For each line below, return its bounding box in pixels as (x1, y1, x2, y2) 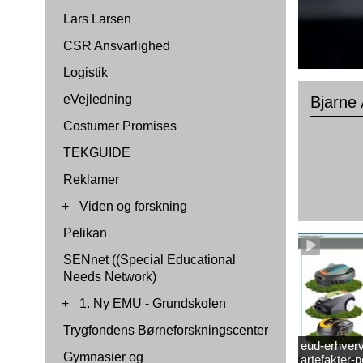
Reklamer (63, 173, 119, 186)
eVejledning (63, 92, 132, 106)
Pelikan (63, 226, 107, 240)
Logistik (63, 66, 108, 79)
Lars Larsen (63, 12, 131, 26)
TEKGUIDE (63, 146, 130, 160)
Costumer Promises (63, 119, 177, 133)
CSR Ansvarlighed (63, 39, 170, 53)
